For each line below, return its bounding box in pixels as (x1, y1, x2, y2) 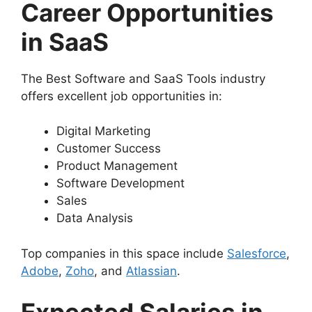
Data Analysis (56, 211, 133, 226)
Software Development (56, 176, 185, 191)
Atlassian (126, 263, 177, 278)
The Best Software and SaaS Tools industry (21, 71, 265, 86)
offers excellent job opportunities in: (21, 88, 222, 103)
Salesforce (227, 246, 286, 260)
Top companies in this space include (21, 246, 227, 260)
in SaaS (21, 26, 109, 56)
